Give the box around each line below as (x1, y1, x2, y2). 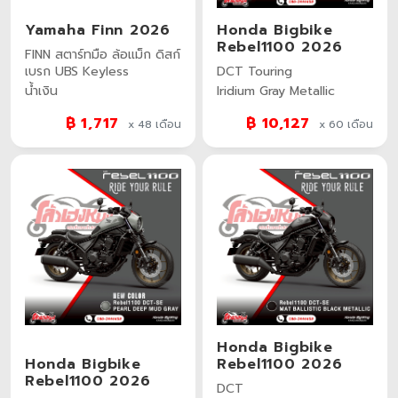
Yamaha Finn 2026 (25, 19, 171, 41)
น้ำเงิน (25, 81, 58, 100)
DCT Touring (217, 61, 292, 81)
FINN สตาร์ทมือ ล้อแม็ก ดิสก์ (25, 44, 180, 64)
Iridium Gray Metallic (217, 81, 335, 100)
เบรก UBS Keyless (25, 61, 129, 81)
